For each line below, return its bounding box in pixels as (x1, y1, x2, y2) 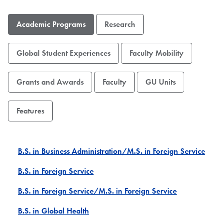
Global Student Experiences (16, 47, 111, 58)
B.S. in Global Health (18, 205, 89, 216)
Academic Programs (16, 18, 86, 29)
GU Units (145, 76, 176, 87)
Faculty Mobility (129, 47, 184, 58)
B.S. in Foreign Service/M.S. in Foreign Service (18, 185, 177, 196)
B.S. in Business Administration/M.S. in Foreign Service (18, 145, 205, 156)
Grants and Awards (16, 76, 84, 87)
